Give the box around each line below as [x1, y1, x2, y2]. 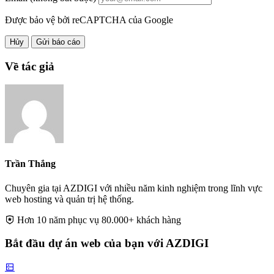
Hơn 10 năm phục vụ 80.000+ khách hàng [17, 214, 181, 225]
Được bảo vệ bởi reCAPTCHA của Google [5, 14, 173, 25]
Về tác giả [5, 59, 54, 73]
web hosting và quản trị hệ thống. [5, 193, 134, 204]
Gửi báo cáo [36, 37, 80, 46]
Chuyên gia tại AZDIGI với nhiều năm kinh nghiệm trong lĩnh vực [5, 182, 262, 193]
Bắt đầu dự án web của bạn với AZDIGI [5, 237, 209, 250]
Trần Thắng [5, 158, 56, 169]
